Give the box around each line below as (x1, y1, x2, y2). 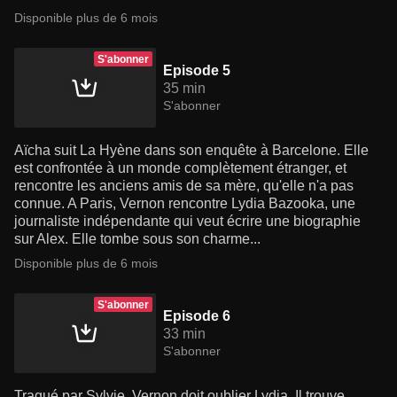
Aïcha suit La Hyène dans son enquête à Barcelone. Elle (14, 143, 369, 159)
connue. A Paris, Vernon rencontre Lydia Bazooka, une (14, 196, 355, 212)
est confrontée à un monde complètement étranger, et (14, 160, 346, 176)
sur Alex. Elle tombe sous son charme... (14, 231, 261, 247)
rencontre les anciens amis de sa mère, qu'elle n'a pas (14, 178, 354, 194)
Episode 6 (163, 308, 230, 324)
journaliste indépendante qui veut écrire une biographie (14, 214, 361, 230)
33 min (163, 326, 206, 342)
